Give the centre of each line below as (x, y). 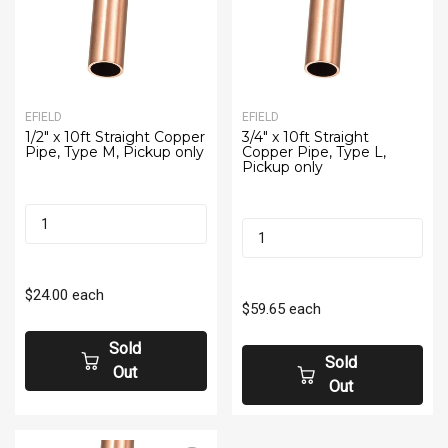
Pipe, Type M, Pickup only (114, 152)
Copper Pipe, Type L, (313, 152)
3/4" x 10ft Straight (305, 137)
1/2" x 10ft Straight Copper (115, 137)
